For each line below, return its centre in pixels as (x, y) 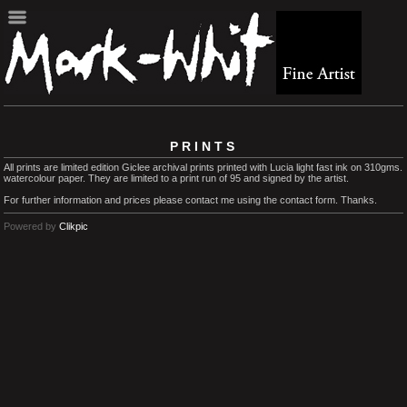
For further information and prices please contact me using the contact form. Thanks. (190, 199)
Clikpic (74, 226)
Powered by (31, 226)
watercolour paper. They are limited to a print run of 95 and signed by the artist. (176, 178)
